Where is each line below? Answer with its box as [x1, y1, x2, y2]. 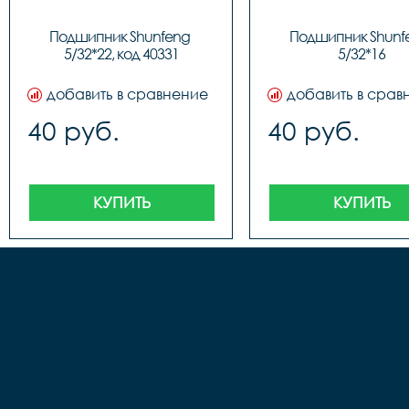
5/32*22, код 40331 [63, 45, 179, 63]
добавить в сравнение [47, 85, 208, 103]
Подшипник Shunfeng [49, 27, 190, 46]
